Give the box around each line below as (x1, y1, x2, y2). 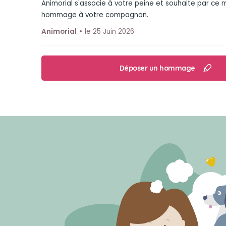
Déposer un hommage (119, 63, 195, 73)
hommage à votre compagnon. (41, 10, 148, 20)
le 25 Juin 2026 (85, 27, 134, 36)
